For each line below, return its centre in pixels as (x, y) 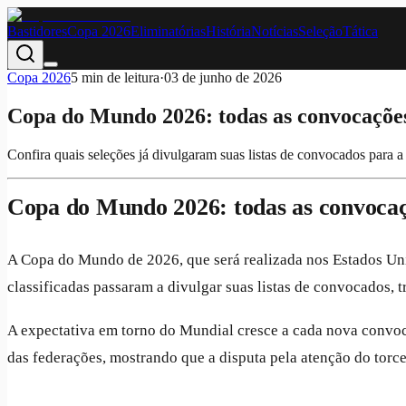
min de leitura (119, 77)
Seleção (320, 31)
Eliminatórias (168, 31)
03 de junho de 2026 (223, 77)
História (228, 31)
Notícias (275, 31)
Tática (360, 31)
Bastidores (37, 31)
